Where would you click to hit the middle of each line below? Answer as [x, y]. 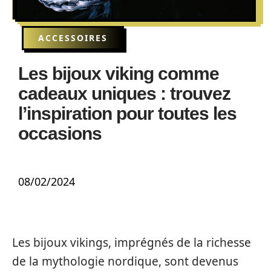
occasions [60, 133]
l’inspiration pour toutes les [127, 113]
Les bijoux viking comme [119, 73]
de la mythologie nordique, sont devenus [125, 261]
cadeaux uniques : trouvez [124, 93]
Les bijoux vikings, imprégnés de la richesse [132, 243]
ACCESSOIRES [73, 38]
